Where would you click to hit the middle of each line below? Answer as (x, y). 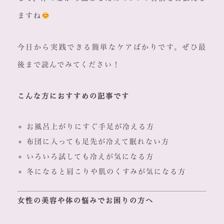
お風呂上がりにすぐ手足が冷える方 (90, 127)
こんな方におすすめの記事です (73, 96)
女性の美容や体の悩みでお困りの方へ (85, 201)
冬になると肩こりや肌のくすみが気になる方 (106, 172)
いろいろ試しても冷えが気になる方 (90, 157)
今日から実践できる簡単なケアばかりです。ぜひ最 (112, 47)
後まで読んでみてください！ (69, 65)
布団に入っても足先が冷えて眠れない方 (98, 142)
